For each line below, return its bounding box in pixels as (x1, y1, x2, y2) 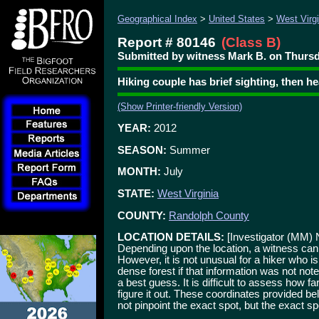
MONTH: (117, 166, 161, 178)
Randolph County (169, 209, 249, 221)
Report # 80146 (117, 35, 216, 50)
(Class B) (221, 35, 281, 50)
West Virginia (157, 187, 219, 199)
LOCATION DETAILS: (117, 231, 224, 244)
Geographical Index (117, 14, 197, 24)
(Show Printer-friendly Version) (117, 101, 242, 113)
